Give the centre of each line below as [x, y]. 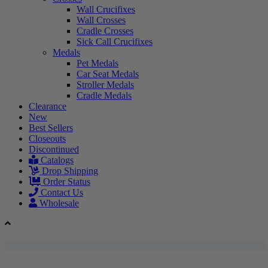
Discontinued [54, 149]
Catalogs [56, 160]
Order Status [66, 181]
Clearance [48, 106]
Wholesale [58, 203]
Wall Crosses [101, 20]
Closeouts [47, 138]
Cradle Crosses [105, 31]
